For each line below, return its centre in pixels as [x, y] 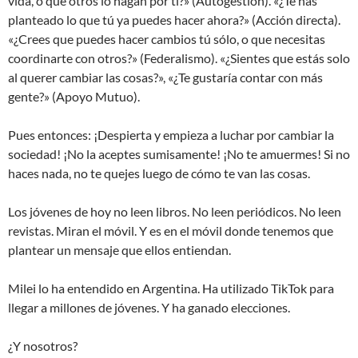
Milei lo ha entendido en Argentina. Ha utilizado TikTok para [171, 288]
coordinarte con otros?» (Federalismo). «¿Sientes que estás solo [179, 58]
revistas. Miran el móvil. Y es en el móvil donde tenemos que [171, 231]
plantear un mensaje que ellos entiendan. [119, 250]
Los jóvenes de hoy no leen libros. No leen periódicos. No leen [175, 212]
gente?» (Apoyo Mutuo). [74, 97]
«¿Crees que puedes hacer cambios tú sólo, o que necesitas [167, 39]
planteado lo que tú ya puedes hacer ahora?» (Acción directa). [174, 20]
